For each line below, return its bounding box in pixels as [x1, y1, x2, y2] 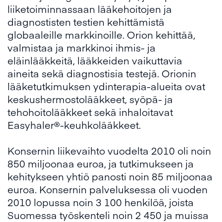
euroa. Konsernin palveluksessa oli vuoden [7, 182, 208, 196]
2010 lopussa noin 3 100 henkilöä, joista [7, 195, 194, 209]
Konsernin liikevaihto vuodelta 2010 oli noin [7, 144, 211, 157]
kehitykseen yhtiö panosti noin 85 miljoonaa [7, 169, 213, 183]
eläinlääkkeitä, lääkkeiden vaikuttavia [7, 54, 182, 67]
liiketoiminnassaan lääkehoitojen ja [7, 2, 172, 15]
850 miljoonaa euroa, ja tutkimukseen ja [7, 157, 194, 170]
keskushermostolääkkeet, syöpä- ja [7, 92, 173, 106]
